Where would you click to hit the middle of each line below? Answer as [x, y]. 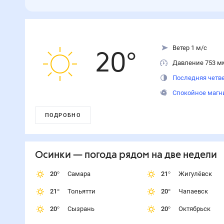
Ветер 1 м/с [189, 48]
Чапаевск [193, 191]
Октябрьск [194, 209]
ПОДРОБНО [63, 115]
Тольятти [81, 191]
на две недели [183, 155]
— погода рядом [110, 155]
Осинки [53, 155]
